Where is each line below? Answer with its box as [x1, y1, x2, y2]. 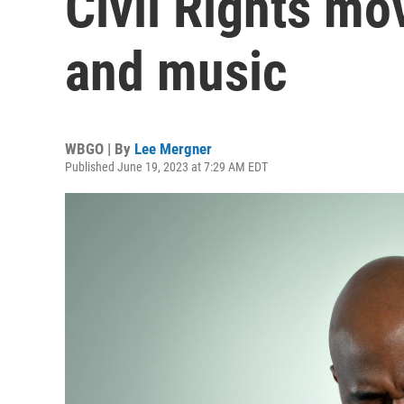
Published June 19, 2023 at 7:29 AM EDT [65, 160, 268, 174]
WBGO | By [65, 140, 134, 158]
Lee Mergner [134, 140, 212, 158]
